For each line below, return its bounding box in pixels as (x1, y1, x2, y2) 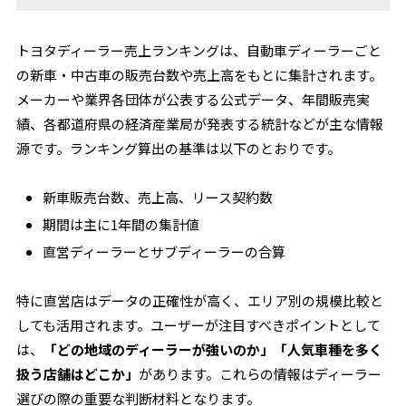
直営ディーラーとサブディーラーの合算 (43, 242, 286, 261)
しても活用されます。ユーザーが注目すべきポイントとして (16, 315, 382, 334)
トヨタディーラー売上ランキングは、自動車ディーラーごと (16, 41, 382, 60)
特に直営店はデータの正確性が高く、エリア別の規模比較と (16, 291, 384, 310)
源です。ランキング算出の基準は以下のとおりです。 (16, 139, 342, 158)
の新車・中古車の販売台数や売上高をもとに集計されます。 (16, 65, 383, 84)
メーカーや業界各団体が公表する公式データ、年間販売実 (16, 90, 371, 109)
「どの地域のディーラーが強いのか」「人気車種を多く (43, 340, 383, 359)
